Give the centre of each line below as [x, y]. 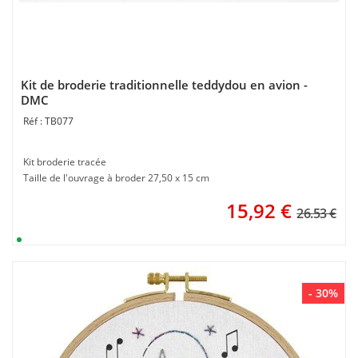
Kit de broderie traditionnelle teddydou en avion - [164, 85]
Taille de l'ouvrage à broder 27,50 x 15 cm [116, 178]
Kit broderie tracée [65, 162]
